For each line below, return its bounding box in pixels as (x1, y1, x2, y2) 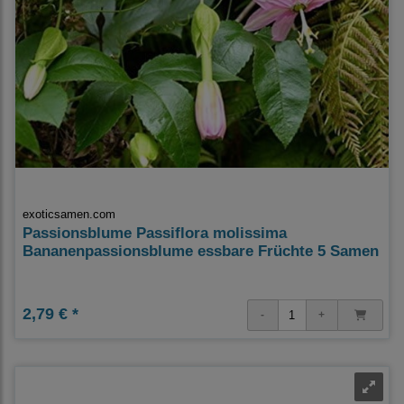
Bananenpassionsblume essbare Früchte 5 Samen (23, 242, 379, 260)
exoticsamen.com (23, 207, 115, 221)
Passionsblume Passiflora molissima (23, 224, 287, 242)
